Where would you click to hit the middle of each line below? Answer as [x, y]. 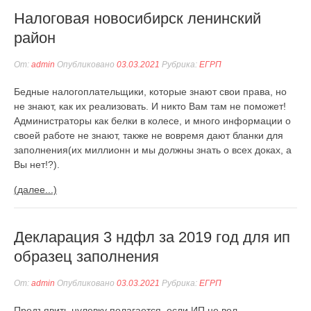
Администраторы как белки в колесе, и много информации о [152, 121]
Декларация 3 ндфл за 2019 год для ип [152, 237]
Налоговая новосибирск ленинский [137, 18]
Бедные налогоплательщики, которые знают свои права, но [150, 92]
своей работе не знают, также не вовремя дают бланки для [149, 135]
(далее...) [35, 190]
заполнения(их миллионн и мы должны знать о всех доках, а [153, 150]
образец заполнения [86, 257]
